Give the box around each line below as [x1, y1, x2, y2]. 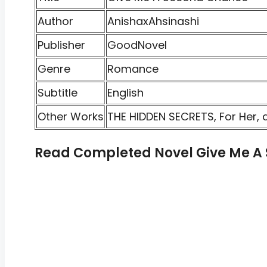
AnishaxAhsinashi [107, 13, 199, 29]
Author [38, 13, 73, 29]
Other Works [38, 108, 104, 124]
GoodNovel [107, 37, 167, 52]
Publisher [38, 37, 85, 52]
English [107, 85, 144, 100]
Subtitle [38, 85, 77, 100]
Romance [107, 61, 159, 76]
